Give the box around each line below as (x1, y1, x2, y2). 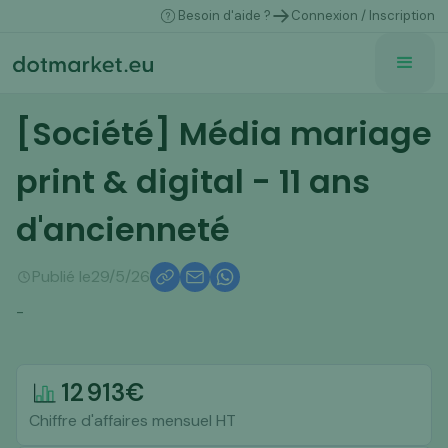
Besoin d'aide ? (177, 7, 271, 24)
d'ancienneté (16, 207, 230, 252)
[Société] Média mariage (16, 111, 432, 156)
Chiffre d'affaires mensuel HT (29, 410, 236, 431)
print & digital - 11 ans (16, 159, 370, 204)
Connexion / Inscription (290, 7, 435, 24)
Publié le (32, 266, 91, 287)
